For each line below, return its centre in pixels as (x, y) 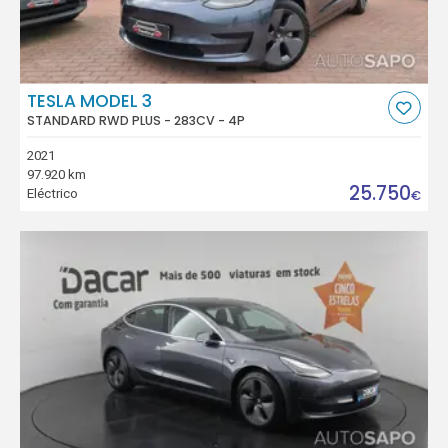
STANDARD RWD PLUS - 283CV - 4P (136, 121)
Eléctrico (53, 194)
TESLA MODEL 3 (90, 101)
